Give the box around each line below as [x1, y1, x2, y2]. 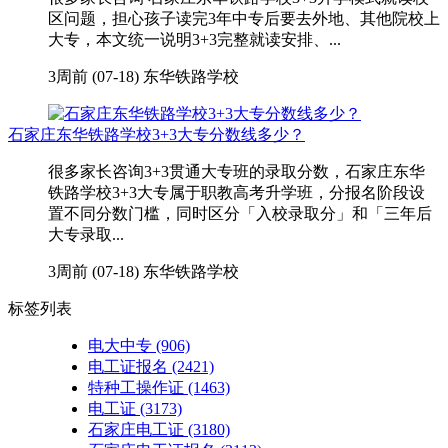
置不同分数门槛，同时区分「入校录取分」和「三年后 [48, 204, 432, 222]
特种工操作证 [88, 378, 184, 396]
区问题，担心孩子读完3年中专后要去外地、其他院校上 [48, 9, 440, 27]
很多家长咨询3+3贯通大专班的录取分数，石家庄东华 [48, 162, 425, 180]
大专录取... [48, 225, 124, 243]
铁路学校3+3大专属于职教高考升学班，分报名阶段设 [48, 183, 425, 201]
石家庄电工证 [88, 420, 184, 438]
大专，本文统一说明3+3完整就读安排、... [48, 30, 341, 48]
